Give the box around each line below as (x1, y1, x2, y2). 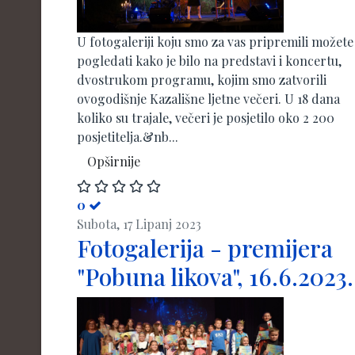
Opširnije (87, 152, 140, 170)
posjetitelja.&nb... (77, 128, 178, 145)
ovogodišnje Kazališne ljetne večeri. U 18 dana (77, 90, 340, 107)
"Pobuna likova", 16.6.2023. (77, 261, 353, 292)
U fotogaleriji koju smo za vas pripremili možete (77, 32, 353, 50)
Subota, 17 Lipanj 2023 (77, 216, 201, 232)
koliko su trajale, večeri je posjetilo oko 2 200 (77, 109, 334, 126)
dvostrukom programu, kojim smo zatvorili (77, 71, 326, 88)
